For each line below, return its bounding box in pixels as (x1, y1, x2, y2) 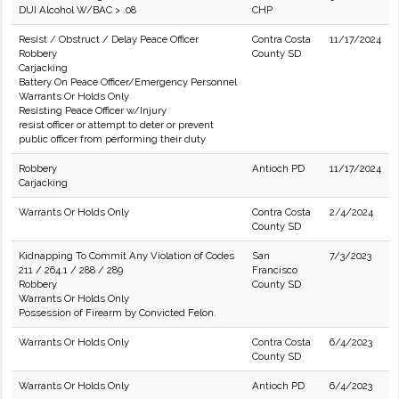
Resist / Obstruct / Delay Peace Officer (19, 33, 199, 45)
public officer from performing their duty (19, 133, 206, 145)
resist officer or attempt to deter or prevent (19, 118, 214, 131)
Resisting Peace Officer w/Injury (19, 104, 167, 117)
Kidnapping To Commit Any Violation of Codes (19, 249, 234, 262)
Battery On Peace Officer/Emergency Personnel (19, 76, 237, 88)
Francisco (252, 264, 297, 276)
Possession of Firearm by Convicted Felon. (19, 306, 216, 319)
